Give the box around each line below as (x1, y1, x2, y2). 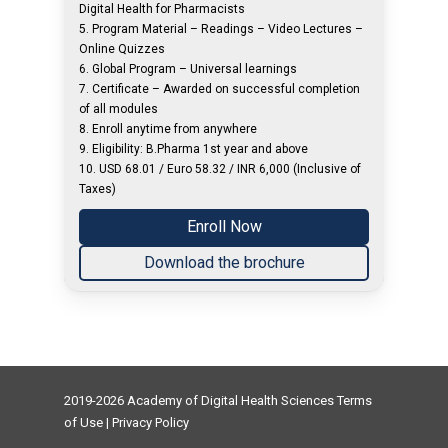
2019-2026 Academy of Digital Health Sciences (64, 393, 337, 408)
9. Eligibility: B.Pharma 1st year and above (79, 142, 309, 156)
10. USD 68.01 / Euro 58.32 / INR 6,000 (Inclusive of (79, 162, 362, 176)
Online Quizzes (79, 42, 166, 56)
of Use (64, 415, 106, 430)
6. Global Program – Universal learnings (79, 62, 298, 76)
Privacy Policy (112, 415, 189, 430)
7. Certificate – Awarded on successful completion (79, 82, 361, 96)
